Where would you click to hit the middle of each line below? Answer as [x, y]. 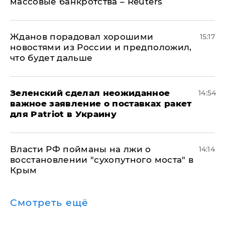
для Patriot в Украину [64, 114]
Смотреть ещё [49, 203]
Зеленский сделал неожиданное [90, 93]
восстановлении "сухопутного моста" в [102, 160]
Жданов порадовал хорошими [82, 37]
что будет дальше [51, 58]
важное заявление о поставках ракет [101, 104]
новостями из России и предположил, [101, 47]
